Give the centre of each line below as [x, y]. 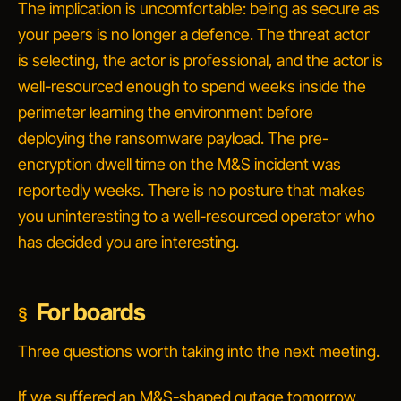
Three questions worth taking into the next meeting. [199, 351]
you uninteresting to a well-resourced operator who [196, 216]
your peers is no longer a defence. [136, 34]
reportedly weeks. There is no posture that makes [192, 190]
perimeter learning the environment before [166, 112]
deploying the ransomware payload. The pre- [173, 138]
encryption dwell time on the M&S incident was [179, 164]
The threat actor [311, 34]
